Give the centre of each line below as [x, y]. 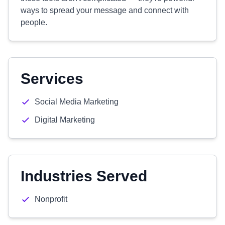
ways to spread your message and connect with [105, 10]
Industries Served [84, 176]
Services [52, 79]
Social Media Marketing [77, 102]
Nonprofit [51, 199]
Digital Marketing [65, 120]
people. [34, 22]
